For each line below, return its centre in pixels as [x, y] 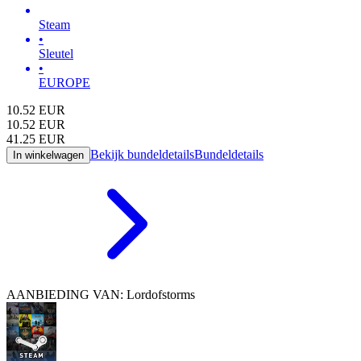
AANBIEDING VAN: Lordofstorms [101, 294]
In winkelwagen [48, 155]
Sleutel [56, 53]
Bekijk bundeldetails [142, 154]
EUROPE [64, 82]
